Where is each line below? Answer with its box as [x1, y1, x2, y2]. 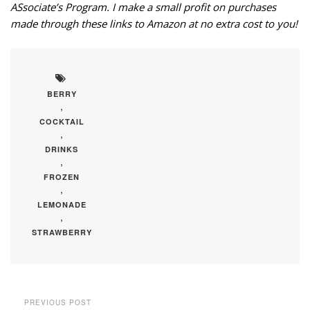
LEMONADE [37, 199, 86, 210]
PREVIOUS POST [24, 297, 91, 307]
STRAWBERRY [31, 227, 92, 238]
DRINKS [45, 144, 79, 155]
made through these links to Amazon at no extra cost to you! [10, 17, 298, 31]
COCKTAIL [39, 116, 84, 127]
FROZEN [44, 172, 80, 183]
